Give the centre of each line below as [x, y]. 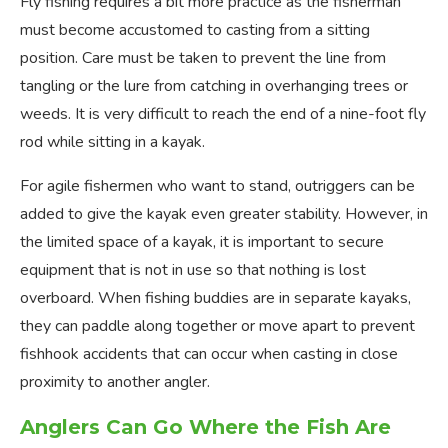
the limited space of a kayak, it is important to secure [202, 242]
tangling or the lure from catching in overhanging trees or [214, 86]
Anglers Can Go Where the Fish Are [205, 427]
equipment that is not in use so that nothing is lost [193, 270]
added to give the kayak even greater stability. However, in [224, 214]
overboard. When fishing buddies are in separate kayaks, [215, 298]
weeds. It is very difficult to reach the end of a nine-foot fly [223, 114]
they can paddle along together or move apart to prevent [217, 326]
